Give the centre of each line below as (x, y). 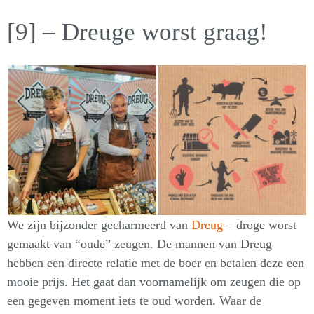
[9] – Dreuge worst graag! (137, 32)
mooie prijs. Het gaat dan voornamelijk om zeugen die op (154, 282)
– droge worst (261, 225)
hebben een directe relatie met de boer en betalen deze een (156, 263)
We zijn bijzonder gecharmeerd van (99, 225)
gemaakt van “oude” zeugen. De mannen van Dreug (139, 244)
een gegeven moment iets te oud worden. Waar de (134, 301)
